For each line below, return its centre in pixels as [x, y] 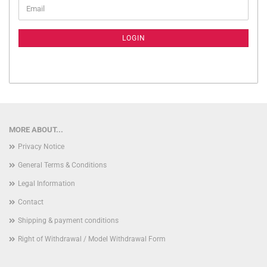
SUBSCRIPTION [45, 34]
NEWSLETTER [42, 23]
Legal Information [46, 183]
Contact [31, 202]
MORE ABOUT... [36, 129]
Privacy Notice [41, 146]
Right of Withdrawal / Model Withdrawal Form [92, 239]
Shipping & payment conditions [68, 220]
